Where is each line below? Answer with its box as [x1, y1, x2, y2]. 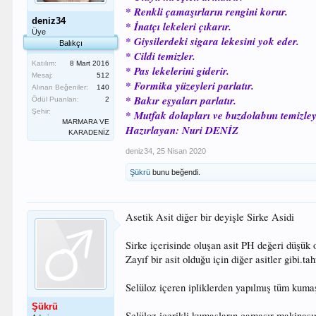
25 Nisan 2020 [157, 147, 207, 155]
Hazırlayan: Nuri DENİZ [126, 123, 239, 138]
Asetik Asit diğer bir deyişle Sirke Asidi [126, 210, 295, 224]
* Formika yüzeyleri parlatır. [126, 78, 255, 93]
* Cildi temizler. [126, 49, 196, 63]
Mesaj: [32, 71, 54, 79]
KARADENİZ [68, 128, 110, 136]
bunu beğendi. [150, 168, 201, 176]
